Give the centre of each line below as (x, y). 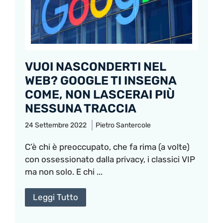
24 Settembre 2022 (56, 125)
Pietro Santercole (123, 125)
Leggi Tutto (56, 197)
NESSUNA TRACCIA (81, 109)
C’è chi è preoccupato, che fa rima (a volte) (107, 147)
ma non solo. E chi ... (64, 172)
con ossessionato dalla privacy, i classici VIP (110, 159)
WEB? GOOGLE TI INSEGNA (101, 81)
